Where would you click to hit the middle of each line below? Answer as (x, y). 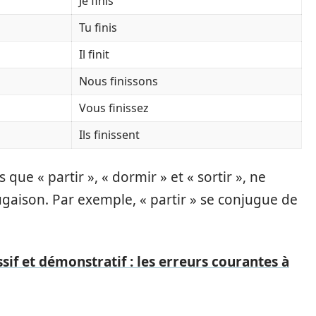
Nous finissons (119, 81)
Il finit (94, 54)
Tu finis (98, 27)
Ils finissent (109, 134)
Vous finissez (114, 108)
